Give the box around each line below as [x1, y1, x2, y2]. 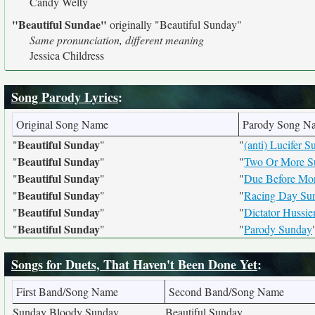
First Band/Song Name [16, 284, 118, 299]
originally [107, 17, 155, 32]
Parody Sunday [244, 221, 312, 236]
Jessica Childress [30, 48, 104, 63]
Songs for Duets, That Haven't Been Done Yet [11, 255, 257, 274]
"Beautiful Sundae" [12, 16, 107, 32]
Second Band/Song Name [169, 284, 284, 299]
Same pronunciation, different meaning [30, 32, 204, 47]
